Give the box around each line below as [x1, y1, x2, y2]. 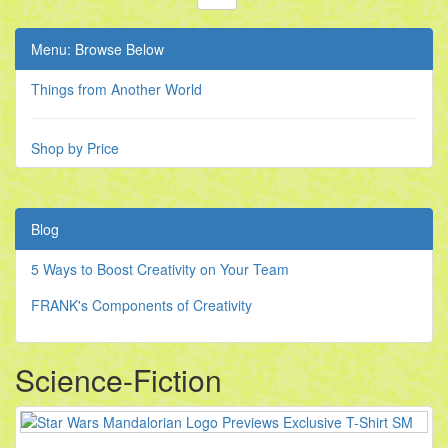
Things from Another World [31, 79, 202, 100]
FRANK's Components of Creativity [31, 295, 252, 316]
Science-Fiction [15, 358, 222, 402]
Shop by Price [31, 138, 119, 159]
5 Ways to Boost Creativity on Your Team [31, 259, 289, 280]
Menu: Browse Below [31, 39, 164, 60]
